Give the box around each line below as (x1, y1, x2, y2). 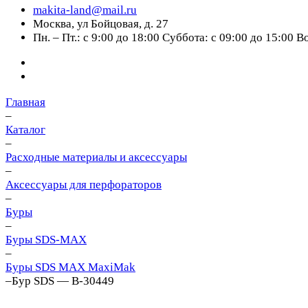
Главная (5, 96, 45, 109)
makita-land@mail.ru (33, 3, 137, 16)
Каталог (5, 123, 45, 136)
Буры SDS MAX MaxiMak (5, 261, 135, 274)
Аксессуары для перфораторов (5, 178, 162, 191)
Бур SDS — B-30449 (12, 274, 114, 287)
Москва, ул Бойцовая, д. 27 (33, 17, 168, 30)
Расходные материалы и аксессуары (5, 151, 187, 164)
